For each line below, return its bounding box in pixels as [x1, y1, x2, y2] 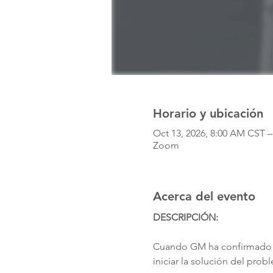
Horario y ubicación [152, 106, 263, 121]
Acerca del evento [152, 189, 255, 204]
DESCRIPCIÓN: [152, 211, 221, 224]
